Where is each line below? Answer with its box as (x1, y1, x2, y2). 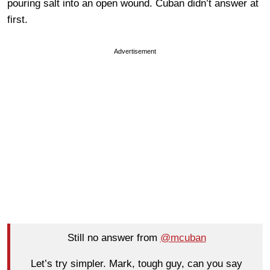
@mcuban (160, 232, 206, 244)
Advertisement (114, 47, 156, 55)
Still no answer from (67, 232, 160, 244)
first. (7, 13, 28, 25)
